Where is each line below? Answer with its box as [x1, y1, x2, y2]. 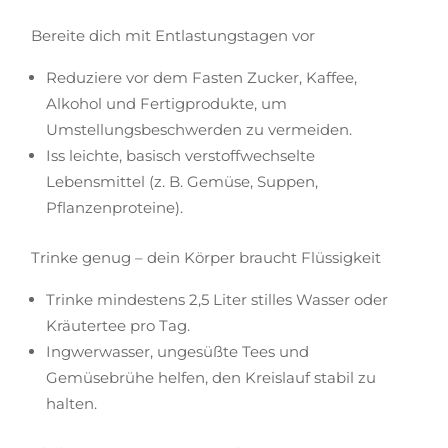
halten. [46, 394, 98, 413]
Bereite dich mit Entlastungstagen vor [31, 26, 316, 45]
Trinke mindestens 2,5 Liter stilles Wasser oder [46, 290, 389, 309]
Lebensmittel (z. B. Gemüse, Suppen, [46, 172, 319, 191]
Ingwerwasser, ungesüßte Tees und [46, 342, 310, 361]
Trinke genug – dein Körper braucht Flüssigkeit [31, 248, 382, 267]
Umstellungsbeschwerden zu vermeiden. [46, 120, 353, 139]
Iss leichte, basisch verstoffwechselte [46, 146, 316, 165]
